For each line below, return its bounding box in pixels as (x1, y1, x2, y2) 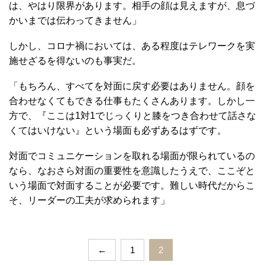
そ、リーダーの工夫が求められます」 (9, 195, 170, 205)
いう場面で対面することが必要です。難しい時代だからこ (9, 180, 255, 190)
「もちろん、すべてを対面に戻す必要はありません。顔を (9, 81, 255, 91)
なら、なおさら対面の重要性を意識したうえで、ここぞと (9, 166, 255, 176)
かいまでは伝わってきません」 (9, 15, 141, 25)
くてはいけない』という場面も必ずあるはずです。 (9, 125, 227, 135)
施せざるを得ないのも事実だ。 (9, 56, 141, 66)
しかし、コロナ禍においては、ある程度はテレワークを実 (9, 41, 255, 51)
